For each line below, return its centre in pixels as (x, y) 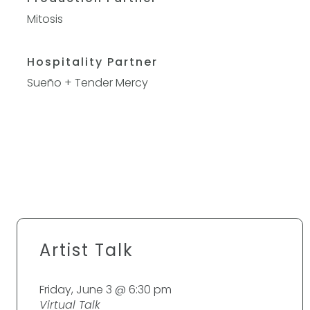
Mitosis (45, 19)
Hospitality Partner (93, 62)
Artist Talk (87, 250)
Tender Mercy (112, 83)
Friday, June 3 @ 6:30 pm (106, 290)
